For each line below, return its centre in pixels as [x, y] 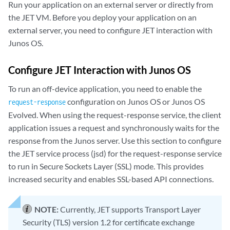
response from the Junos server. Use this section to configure [115, 140]
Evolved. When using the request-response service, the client [115, 114]
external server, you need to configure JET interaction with [110, 30]
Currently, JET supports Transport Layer [130, 209]
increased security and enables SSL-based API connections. [111, 179]
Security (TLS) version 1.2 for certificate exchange [109, 222]
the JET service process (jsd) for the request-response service [115, 153]
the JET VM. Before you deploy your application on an [102, 17]
